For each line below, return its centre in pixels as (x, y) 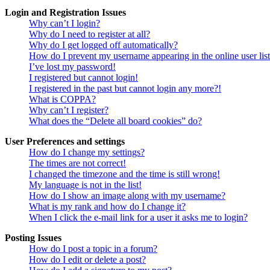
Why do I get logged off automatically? (103, 45)
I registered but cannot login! (83, 78)
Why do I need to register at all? (89, 34)
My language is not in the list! (85, 185)
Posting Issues (33, 238)
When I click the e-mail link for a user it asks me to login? (138, 218)
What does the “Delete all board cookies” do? (115, 121)
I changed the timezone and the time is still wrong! (124, 174)
